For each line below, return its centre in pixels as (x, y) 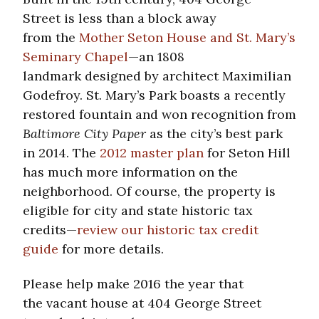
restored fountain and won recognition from (159, 114)
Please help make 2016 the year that (133, 283)
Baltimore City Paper (84, 133)
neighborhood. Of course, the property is (149, 191)
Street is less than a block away (120, 18)
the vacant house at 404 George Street (142, 303)
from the (51, 37)
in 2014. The (61, 152)
